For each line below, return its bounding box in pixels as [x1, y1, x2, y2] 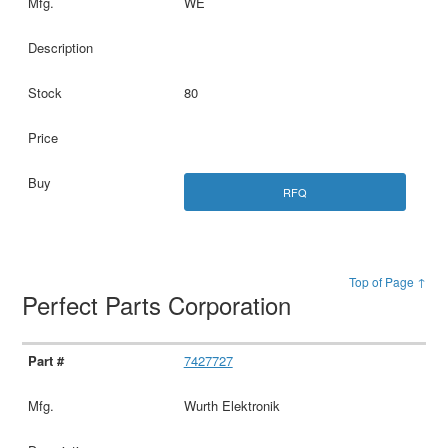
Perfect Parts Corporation [22, 286, 299, 322]
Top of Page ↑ [348, 272, 426, 290]
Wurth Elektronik [183, 395, 280, 415]
